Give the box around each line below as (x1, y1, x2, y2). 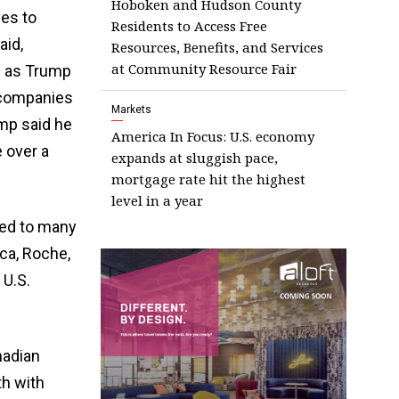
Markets (111, 102, 151, 116)
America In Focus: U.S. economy (111, 126, 314, 145)
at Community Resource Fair (111, 59, 297, 77)
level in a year (111, 191, 203, 209)
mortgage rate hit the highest (111, 169, 305, 188)
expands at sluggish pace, (111, 148, 278, 167)
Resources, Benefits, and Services (111, 37, 323, 56)
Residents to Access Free (111, 16, 267, 35)
